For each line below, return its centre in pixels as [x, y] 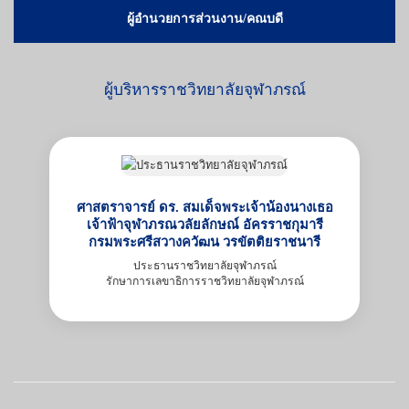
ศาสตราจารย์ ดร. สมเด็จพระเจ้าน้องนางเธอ [204, 207]
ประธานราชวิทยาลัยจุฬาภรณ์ [204, 265]
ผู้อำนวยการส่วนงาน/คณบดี [204, 18]
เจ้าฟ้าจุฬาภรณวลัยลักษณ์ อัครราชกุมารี [204, 224]
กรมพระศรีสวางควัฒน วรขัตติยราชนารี [204, 241]
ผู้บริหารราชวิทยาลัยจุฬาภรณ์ [204, 89]
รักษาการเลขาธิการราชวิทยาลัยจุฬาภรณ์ [204, 281]
